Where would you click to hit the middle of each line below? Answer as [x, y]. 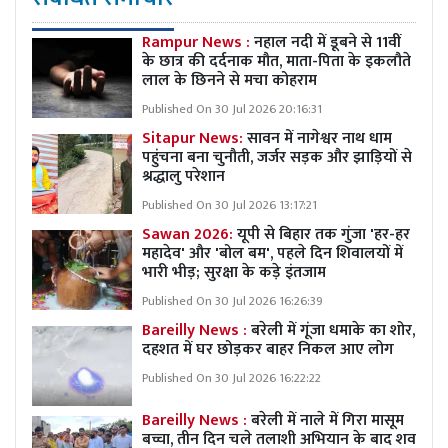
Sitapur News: [194, 138]
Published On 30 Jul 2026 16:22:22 [231, 378]
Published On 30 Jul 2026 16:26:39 [232, 301]
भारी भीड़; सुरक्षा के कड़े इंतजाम [234, 272]
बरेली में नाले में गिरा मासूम [325, 420]
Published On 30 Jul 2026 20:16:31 [232, 109]
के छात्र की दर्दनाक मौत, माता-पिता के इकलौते [276, 61]
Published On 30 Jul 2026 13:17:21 [229, 205]
